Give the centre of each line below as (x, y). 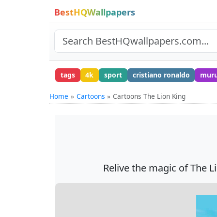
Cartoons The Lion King (149, 96)
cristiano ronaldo (161, 75)
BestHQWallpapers (95, 12)
